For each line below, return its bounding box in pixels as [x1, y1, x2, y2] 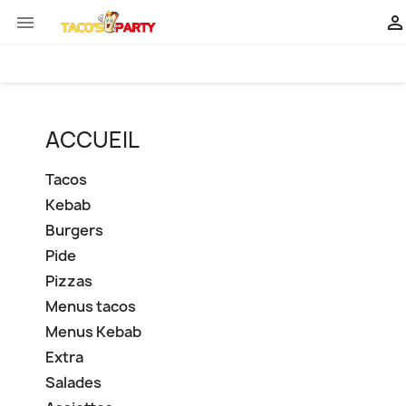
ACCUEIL [45, 124, 140, 155]
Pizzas [45, 271, 92, 291]
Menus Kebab [45, 322, 141, 342]
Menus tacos [45, 296, 136, 316]
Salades [45, 372, 101, 392]
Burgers [45, 220, 103, 240]
